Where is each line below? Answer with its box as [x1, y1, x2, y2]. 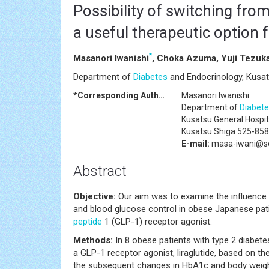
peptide [73, 216, 102, 227]
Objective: [73, 190, 116, 202]
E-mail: [181, 138, 210, 148]
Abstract [73, 162, 127, 180]
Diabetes [133, 71, 168, 82]
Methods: [73, 234, 113, 246]
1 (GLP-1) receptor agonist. [102, 216, 212, 227]
